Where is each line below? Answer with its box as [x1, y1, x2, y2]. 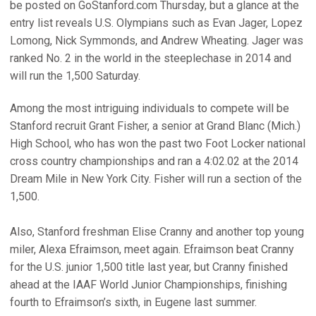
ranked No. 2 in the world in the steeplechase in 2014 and [10, 51, 291, 65]
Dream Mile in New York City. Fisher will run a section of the [10, 172, 302, 186]
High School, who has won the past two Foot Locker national [10, 137, 305, 150]
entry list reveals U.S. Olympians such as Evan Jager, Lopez [10, 16, 303, 30]
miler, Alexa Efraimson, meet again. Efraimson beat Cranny [10, 243, 294, 256]
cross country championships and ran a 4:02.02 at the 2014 [10, 154, 298, 168]
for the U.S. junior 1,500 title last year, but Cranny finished [10, 260, 288, 274]
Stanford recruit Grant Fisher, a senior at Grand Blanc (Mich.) [10, 119, 300, 133]
